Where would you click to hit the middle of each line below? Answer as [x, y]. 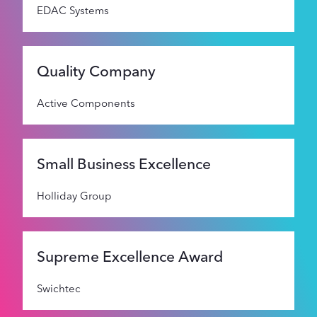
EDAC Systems [73, 10]
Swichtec [59, 288]
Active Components [86, 103]
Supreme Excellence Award [130, 256]
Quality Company [96, 70]
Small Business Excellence [124, 163]
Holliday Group [74, 195]
